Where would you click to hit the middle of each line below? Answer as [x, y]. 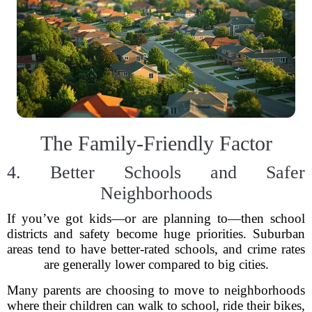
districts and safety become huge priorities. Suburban [156, 234]
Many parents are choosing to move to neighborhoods [156, 290]
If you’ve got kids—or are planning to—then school [156, 218]
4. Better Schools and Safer [156, 172]
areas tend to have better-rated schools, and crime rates [156, 249]
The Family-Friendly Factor [156, 143]
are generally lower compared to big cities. [156, 264]
